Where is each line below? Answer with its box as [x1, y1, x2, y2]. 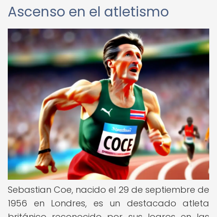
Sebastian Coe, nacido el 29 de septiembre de [8, 184, 209, 196]
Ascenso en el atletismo [8, 2, 169, 21]
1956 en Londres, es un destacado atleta [8, 197, 209, 209]
